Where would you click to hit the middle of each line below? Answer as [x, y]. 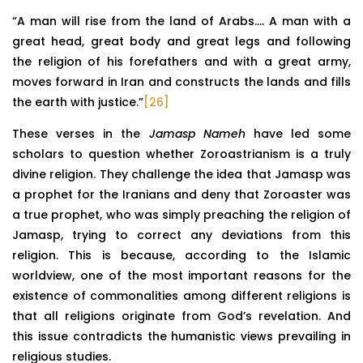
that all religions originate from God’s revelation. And [181, 316]
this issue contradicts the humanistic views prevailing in [181, 337]
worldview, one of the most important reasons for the [181, 276]
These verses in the [81, 134]
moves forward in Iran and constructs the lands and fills [181, 82]
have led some [298, 134]
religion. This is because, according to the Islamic [181, 256]
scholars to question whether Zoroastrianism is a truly [181, 154]
